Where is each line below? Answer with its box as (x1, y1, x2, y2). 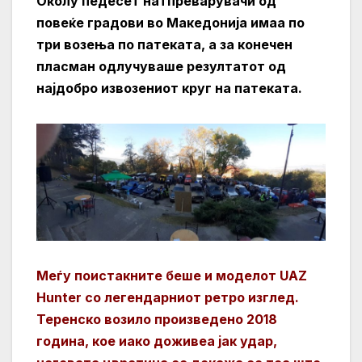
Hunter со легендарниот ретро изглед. (36, 289, 299, 306)
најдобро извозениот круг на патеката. (36, 80, 302, 97)
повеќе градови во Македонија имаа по (36, 15, 305, 32)
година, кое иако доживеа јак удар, (36, 333, 277, 350)
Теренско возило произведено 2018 (36, 311, 277, 328)
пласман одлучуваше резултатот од (36, 58, 286, 75)
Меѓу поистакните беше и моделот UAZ (36, 267, 307, 284)
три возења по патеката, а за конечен (36, 36, 293, 53)
